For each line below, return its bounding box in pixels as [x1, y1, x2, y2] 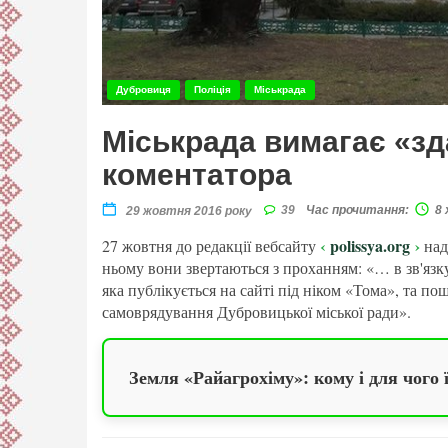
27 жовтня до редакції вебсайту [102, 235, 320, 257]
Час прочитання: [306, 203, 409, 218]
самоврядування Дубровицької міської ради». [102, 301, 411, 323]
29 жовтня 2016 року [123, 204, 252, 219]
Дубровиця [116, 84, 171, 96]
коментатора [102, 158, 292, 192]
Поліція [194, 84, 231, 96]
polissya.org [330, 234, 410, 258]
